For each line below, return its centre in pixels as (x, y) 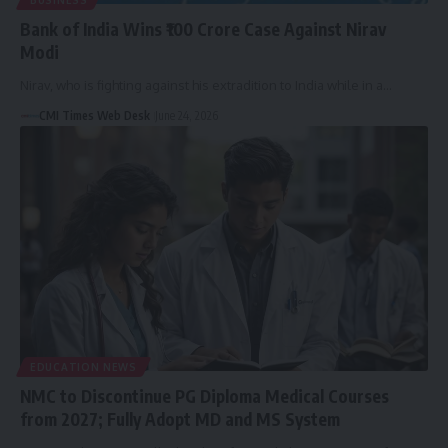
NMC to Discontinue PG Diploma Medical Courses (204, 396)
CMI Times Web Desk (94, 116)
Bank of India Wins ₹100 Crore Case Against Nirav (203, 29)
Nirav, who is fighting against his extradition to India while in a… (206, 85)
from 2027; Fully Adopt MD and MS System (180, 419)
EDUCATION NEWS (83, 367)
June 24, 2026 (186, 116)
